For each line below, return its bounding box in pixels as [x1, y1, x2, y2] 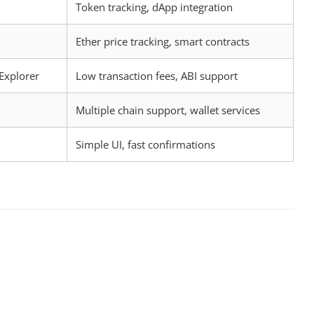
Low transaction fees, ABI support [76, 68, 238, 83]
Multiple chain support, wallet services [76, 102, 260, 117]
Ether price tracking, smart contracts [76, 34, 250, 48]
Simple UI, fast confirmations [76, 137, 215, 151]
